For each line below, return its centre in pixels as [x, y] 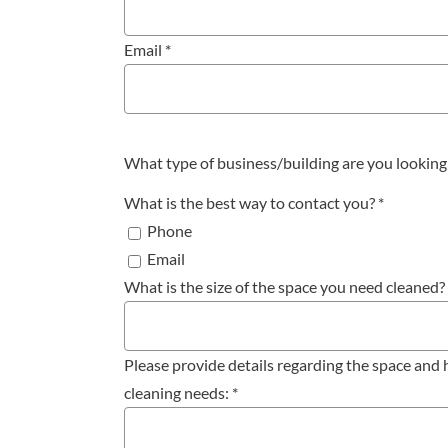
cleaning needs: [177, 393]
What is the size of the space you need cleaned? [284, 287]
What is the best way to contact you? [250, 203]
